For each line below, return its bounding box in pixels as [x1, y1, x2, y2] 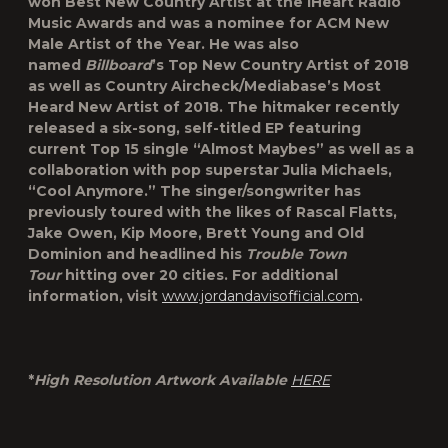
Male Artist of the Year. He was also [28, 35, 299, 53]
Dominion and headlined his [28, 245, 246, 263]
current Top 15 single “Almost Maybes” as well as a [28, 140, 414, 158]
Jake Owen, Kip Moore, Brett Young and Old [28, 224, 364, 242]
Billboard [85, 56, 152, 74]
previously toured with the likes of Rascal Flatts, [28, 203, 397, 221]
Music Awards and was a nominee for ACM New [28, 14, 389, 32]
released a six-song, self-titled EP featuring [28, 119, 361, 137]
